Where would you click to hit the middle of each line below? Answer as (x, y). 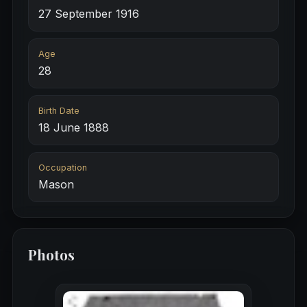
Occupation (62, 168)
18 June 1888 (73, 128)
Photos (51, 255)
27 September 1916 (88, 14)
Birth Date (59, 111)
